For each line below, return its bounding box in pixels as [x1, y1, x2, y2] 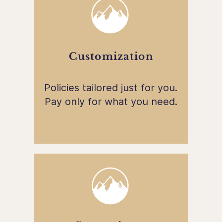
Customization [69, 50, 154, 62]
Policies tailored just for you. [44, 81, 178, 94]
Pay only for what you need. [44, 95, 177, 108]
